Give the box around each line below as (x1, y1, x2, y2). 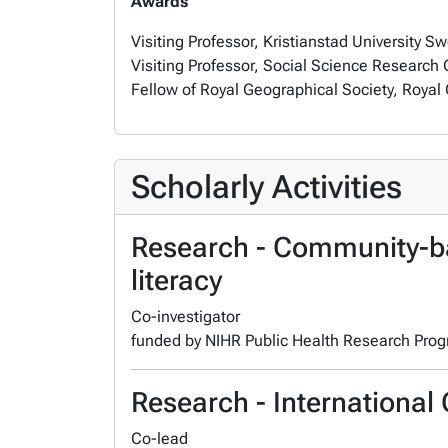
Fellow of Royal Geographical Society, (131, 80, 398, 99)
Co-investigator (131, 307, 244, 326)
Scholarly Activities (131, 168, 402, 206)
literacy (131, 264, 222, 297)
